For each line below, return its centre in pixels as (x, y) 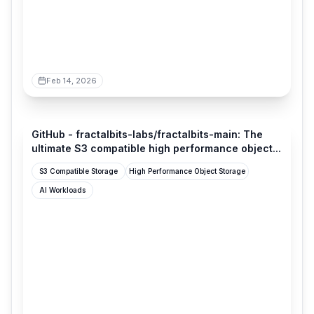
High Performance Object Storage (187, 171)
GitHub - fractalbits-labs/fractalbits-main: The (147, 134)
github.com (70, 106)
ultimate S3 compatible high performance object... (156, 148)
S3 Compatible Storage (78, 171)
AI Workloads (62, 190)
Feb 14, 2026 (71, 81)
